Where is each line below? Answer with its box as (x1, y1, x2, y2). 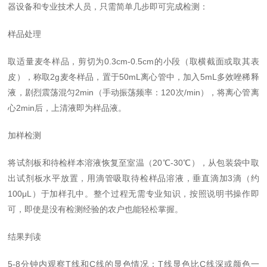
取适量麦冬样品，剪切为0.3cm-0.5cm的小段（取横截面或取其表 (8, 57, 259, 66)
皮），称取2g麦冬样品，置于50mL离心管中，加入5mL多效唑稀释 (8, 72, 259, 82)
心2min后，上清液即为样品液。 (8, 103, 127, 113)
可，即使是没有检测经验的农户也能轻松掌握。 (8, 204, 184, 214)
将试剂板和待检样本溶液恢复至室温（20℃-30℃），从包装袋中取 (8, 158, 259, 167)
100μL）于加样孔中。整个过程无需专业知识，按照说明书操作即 (8, 189, 259, 198)
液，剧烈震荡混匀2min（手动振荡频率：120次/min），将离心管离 (8, 88, 259, 97)
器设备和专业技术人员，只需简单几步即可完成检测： (8, 2, 209, 11)
